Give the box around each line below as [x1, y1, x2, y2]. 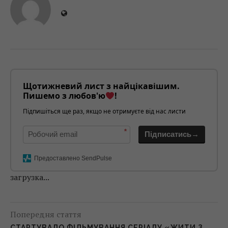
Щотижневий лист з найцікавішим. [23, 80, 180, 92]
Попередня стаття [10, 208, 81, 220]
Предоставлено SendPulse [34, 154, 112, 162]
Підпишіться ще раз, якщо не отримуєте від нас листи [23, 106, 186, 116]
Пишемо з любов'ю [23, 90, 105, 101]
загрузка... [10, 171, 49, 183]
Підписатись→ [145, 129, 199, 138]
